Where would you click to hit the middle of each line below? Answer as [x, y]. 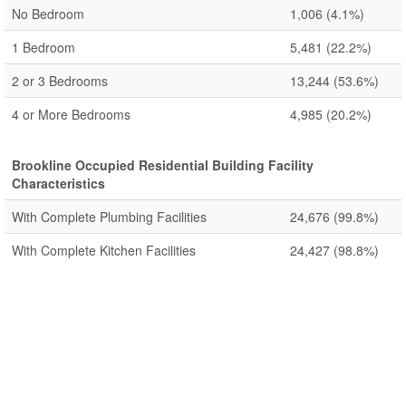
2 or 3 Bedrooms [60, 81]
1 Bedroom [43, 47]
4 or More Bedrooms [71, 114]
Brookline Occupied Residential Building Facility [163, 165]
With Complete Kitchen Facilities [104, 250]
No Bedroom [48, 14]
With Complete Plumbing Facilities [109, 217]
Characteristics [58, 183]
